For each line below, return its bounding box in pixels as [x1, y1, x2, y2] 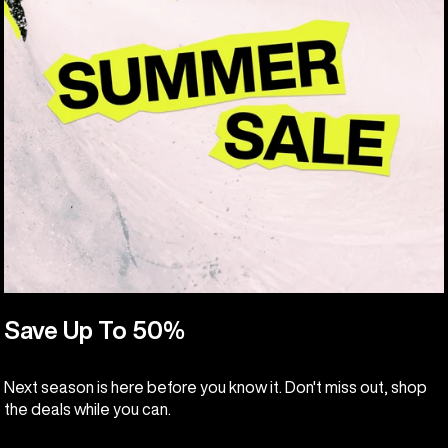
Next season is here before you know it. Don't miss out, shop [4, 379, 427, 396]
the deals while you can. [4, 401, 171, 418]
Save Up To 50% [4, 318, 185, 343]
